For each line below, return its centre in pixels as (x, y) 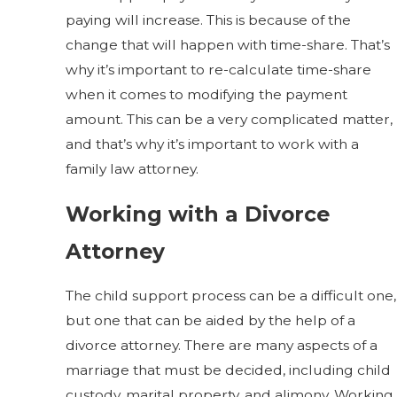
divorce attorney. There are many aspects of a (222, 346)
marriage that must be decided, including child (229, 370)
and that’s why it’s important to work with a (213, 144)
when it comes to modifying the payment (207, 94)
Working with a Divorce (198, 214)
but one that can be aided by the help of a (211, 321)
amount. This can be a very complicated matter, (230, 119)
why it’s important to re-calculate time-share (219, 69)
